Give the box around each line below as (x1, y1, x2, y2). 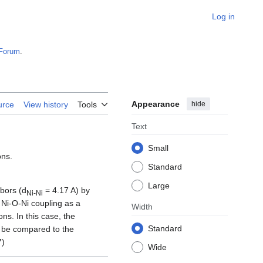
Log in (212, 12, 235, 21)
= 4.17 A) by (43, 186, 90, 195)
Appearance (131, 99, 180, 109)
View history (23, 100, 68, 110)
